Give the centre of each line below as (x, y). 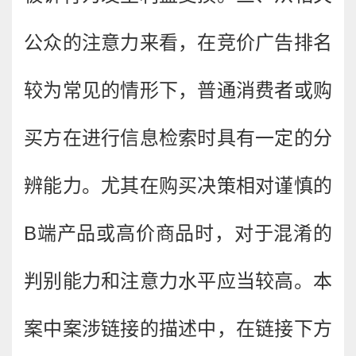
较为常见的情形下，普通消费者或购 (178, 90)
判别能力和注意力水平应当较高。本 (178, 281)
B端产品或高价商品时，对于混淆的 (178, 233)
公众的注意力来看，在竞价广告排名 (178, 43)
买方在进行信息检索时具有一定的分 (178, 138)
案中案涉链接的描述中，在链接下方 (178, 329)
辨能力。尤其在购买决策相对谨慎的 (178, 186)
